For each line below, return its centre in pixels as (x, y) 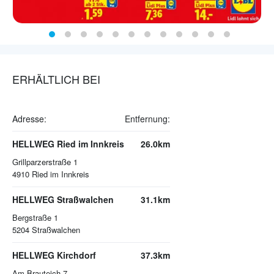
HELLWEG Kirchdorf (54, 255)
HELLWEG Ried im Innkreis (68, 144)
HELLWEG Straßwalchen (63, 200)
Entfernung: (147, 119)
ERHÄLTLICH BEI (56, 79)
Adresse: (29, 119)
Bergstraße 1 (35, 218)
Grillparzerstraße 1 (45, 162)
